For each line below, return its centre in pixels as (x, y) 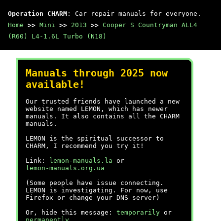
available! (55, 85)
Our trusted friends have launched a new (103, 101)
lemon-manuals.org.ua (65, 168)
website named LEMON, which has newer (97, 109)
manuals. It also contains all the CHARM (103, 116)
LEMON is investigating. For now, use (97, 190)
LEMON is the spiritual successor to (95, 138)
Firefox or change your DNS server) (93, 198)
